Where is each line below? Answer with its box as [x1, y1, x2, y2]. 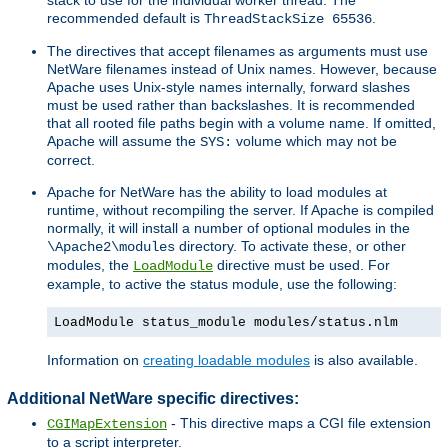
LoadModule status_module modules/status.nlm [54, 314, 398, 330]
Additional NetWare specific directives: [7, 389, 299, 407]
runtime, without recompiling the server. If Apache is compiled [47, 201, 434, 218]
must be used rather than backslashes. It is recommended [47, 96, 415, 113]
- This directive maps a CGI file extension [167, 415, 431, 432]
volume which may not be [232, 132, 397, 149]
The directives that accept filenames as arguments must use [47, 42, 428, 59]
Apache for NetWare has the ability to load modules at [47, 183, 387, 200]
